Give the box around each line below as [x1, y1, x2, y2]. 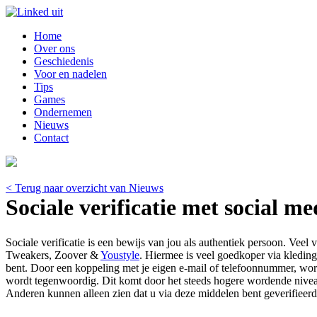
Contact [34, 132, 69, 144]
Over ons [34, 42, 75, 54]
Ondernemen [34, 106, 92, 118]
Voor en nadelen [34, 68, 107, 80]
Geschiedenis [34, 55, 93, 67]
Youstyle [100, 248, 139, 261]
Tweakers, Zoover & [6, 248, 100, 261]
